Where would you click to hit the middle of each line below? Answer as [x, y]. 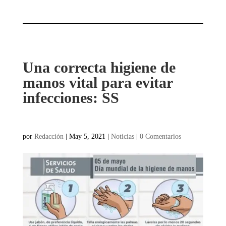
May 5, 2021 [87, 136]
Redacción [49, 136]
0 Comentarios [160, 136]
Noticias [122, 136]
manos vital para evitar [97, 82]
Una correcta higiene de [99, 67]
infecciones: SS [71, 97]
